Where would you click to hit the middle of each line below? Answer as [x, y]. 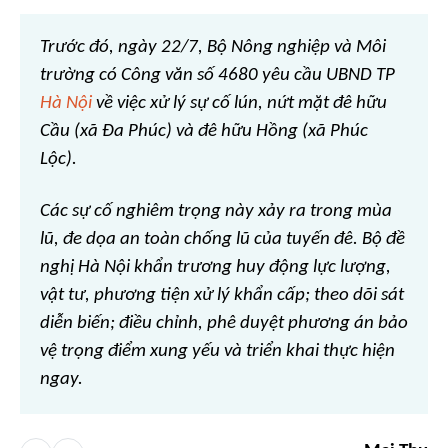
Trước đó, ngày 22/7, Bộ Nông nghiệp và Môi [213, 47]
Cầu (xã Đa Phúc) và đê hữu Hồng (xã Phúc [204, 131]
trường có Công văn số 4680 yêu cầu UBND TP [217, 75]
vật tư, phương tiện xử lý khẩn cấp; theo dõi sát [222, 295]
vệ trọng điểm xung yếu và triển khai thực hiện [217, 351]
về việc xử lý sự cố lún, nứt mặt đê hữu [239, 103]
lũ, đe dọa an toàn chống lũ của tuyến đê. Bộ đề [222, 239]
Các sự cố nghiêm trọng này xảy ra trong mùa [216, 211]
